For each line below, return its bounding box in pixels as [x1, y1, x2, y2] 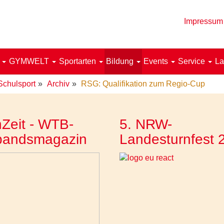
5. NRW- [119, 116, 172, 132]
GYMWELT [9, 57, 51, 65]
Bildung [106, 57, 135, 65]
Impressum [184, 17, 223, 25]
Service [178, 57, 207, 65]
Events [143, 57, 170, 65]
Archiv [47, 79, 69, 88]
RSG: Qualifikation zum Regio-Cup [81, 79, 205, 88]
